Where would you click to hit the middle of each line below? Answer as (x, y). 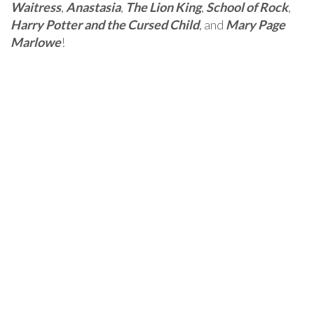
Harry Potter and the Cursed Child (105, 24)
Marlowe (36, 42)
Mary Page (255, 24)
